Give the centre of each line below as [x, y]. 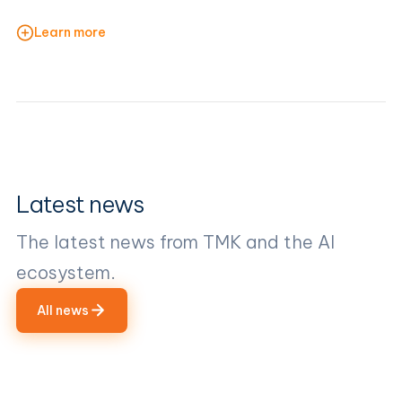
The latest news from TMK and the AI [175, 241]
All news [63, 310]
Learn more [70, 33]
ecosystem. [66, 272]
